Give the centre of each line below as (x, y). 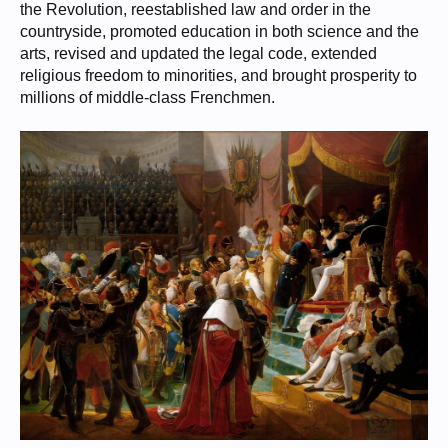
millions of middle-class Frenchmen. (147, 97)
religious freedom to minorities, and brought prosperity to (218, 75)
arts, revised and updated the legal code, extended (198, 53)
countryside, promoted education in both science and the (219, 31)
